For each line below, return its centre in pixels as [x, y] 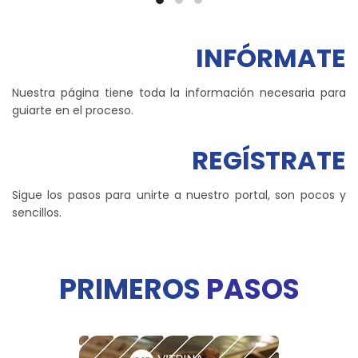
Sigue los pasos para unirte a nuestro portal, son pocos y [179, 195]
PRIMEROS [129, 290]
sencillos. [37, 213]
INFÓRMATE [271, 58]
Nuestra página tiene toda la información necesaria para [179, 93]
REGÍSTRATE [269, 161]
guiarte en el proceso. [73, 111]
